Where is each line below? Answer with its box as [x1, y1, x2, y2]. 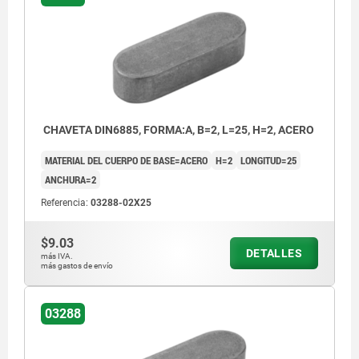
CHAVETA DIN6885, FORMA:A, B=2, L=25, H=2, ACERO [41, 123, 314, 137]
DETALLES [245, 247, 302, 260]
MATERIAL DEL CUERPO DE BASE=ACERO [45, 153, 208, 168]
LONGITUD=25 [240, 153, 296, 168]
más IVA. [41, 252, 73, 261]
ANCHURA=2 [45, 172, 96, 188]
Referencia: [41, 197, 91, 209]
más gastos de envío [41, 261, 113, 271]
